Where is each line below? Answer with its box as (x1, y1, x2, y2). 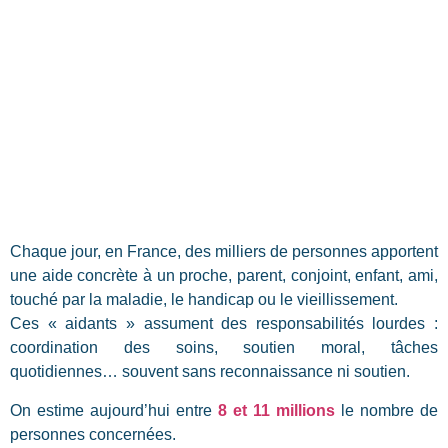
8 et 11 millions (218, 401, 335, 419)
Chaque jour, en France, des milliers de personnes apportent (10, 243, 438, 261)
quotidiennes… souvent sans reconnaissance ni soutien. (10, 363, 410, 381)
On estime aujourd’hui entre (10, 401, 218, 419)
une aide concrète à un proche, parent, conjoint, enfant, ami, (10, 267, 438, 285)
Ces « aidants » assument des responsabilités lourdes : (10, 315, 438, 333)
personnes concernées (10, 425, 172, 443)
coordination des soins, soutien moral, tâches (10, 339, 438, 357)
